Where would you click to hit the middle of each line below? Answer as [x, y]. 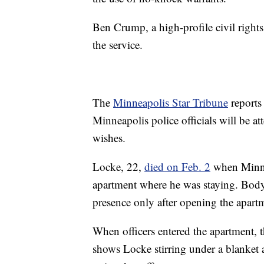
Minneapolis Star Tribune [171, 102]
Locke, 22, [118, 166]
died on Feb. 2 [177, 166]
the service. [118, 44]
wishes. [109, 137]
